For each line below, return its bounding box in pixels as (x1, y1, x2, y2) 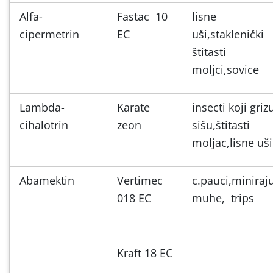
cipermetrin (19, 26, 79, 41)
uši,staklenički (192, 26, 264, 41)
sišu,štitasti (192, 117, 250, 132)
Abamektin (19, 172, 74, 188)
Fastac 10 (117, 9, 168, 24)
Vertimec (117, 172, 163, 188)
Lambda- (19, 99, 65, 115)
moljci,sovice (192, 62, 259, 77)
